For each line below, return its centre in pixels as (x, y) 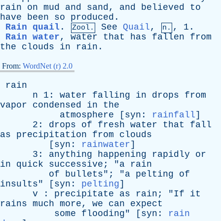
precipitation (52, 135)
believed (163, 7)
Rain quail (33, 27)
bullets (84, 174)
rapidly (171, 154)
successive (76, 164)
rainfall (174, 115)
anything (71, 154)
